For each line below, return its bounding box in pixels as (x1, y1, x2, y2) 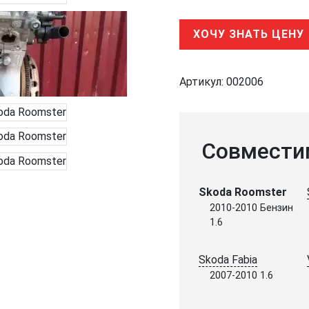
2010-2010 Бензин (210, 201, 293, 214)
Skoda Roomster (199, 185, 287, 199)
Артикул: (179, 74, 226, 88)
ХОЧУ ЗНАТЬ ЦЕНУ (193, 27, 304, 41)
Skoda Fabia (199, 252, 257, 266)
